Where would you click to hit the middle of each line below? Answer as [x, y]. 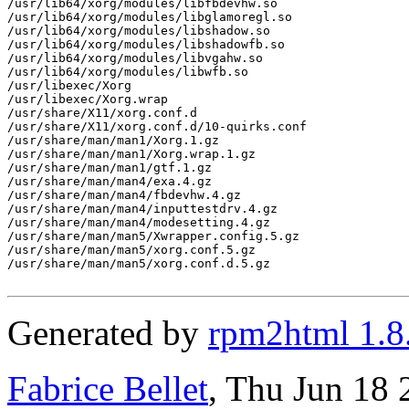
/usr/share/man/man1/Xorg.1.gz [113, 140]
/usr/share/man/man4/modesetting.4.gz [139, 222]
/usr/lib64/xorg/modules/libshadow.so [139, 30]
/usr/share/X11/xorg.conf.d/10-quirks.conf [157, 126]
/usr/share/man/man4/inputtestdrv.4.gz [142, 208]
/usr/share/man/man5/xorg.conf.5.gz [131, 249]
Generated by [108, 332]
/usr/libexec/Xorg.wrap [88, 99]
